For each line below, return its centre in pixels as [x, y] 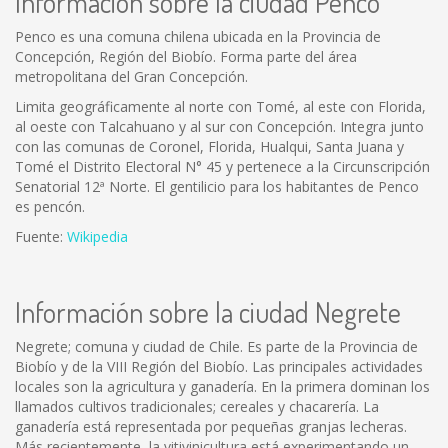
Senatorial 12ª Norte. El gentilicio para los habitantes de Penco [217, 186]
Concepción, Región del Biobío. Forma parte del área [186, 56]
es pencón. [50, 206]
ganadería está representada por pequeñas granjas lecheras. [211, 426]
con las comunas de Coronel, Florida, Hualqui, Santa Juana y [209, 146]
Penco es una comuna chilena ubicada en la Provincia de [198, 36]
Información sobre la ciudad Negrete [208, 312]
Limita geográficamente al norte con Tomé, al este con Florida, [220, 106]
